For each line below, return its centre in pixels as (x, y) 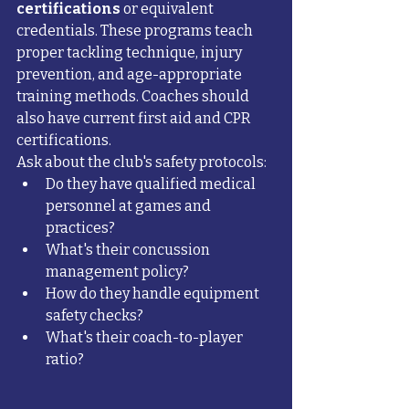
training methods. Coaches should (134, 97)
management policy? (117, 272)
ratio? (65, 360)
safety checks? (94, 316)
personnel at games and (130, 206)
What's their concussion (129, 250)
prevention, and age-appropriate (131, 75)
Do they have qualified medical (152, 184)
